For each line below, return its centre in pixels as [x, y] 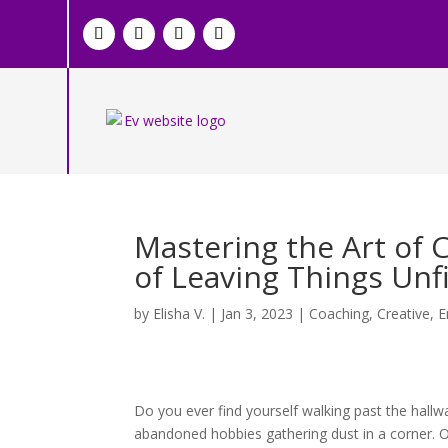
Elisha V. [179, 313]
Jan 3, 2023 [257, 313]
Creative [404, 313]
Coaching [339, 313]
